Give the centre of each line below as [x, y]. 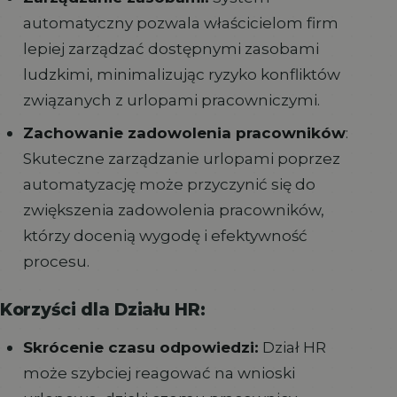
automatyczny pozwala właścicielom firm [180, 23]
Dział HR [292, 346]
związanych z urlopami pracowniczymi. [171, 100]
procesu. [56, 261]
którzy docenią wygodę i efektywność [165, 236]
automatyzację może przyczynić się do [169, 184]
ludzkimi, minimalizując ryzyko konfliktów [181, 74]
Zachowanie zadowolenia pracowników [184, 133]
